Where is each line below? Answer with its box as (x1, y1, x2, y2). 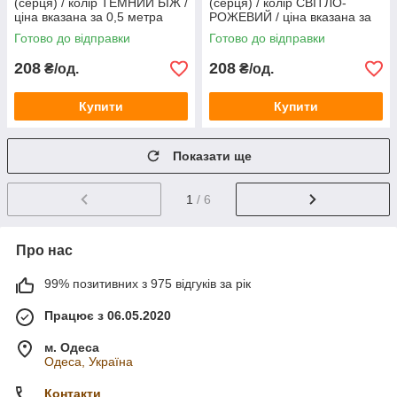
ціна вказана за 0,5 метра (14, 10, 163, 24)
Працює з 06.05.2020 (44, 307, 171, 323)
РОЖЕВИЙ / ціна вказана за (209, 10, 371, 24)
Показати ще (173, 149, 252, 163)
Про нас (16, 242, 73, 258)
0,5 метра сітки (209, 24, 296, 38)
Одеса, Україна (44, 354, 133, 369)
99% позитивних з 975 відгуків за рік (44, 276, 251, 291)
